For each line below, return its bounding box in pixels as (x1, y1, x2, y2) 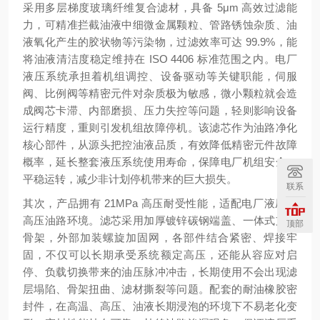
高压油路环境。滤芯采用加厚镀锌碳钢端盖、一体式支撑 (23, 214, 297, 226)
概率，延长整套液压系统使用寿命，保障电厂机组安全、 (23, 156, 297, 168)
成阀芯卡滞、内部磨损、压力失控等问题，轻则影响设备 (23, 104, 297, 116)
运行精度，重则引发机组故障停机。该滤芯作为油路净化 (23, 121, 297, 134)
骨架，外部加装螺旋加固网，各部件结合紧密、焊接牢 (23, 231, 297, 244)
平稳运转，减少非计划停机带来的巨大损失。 (23, 173, 237, 185)
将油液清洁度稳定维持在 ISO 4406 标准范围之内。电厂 (23, 53, 297, 65)
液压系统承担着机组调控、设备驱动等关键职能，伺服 (23, 70, 297, 82)
